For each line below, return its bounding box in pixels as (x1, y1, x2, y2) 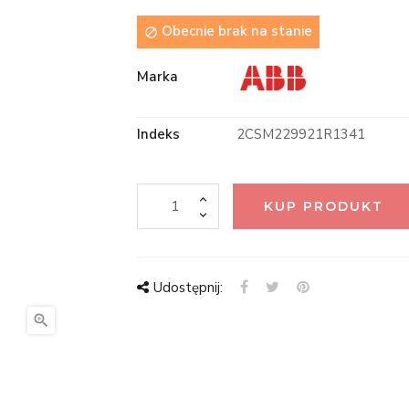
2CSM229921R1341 (236, 124, 365, 143)
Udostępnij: (152, 278, 223, 297)
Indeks (136, 124, 180, 143)
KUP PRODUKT (264, 197, 384, 215)
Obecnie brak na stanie (157, 22, 312, 40)
